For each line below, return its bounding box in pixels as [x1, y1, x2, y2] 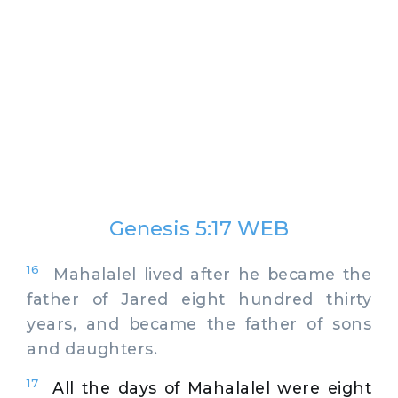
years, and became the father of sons [27, 314, 371, 333]
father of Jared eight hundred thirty [27, 289, 371, 308]
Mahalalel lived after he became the [39, 264, 371, 283]
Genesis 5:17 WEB [109, 216, 289, 241]
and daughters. [27, 338, 157, 358]
